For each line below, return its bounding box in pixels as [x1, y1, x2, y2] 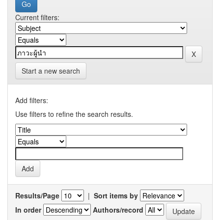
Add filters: [15, 95, 48, 105]
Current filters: [15, 12, 59, 22]
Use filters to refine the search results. [15, 109, 133, 119]
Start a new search [22, 65, 80, 76]
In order [15, 205, 41, 215]
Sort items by [94, 190, 138, 200]
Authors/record [93, 205, 143, 215]
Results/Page [15, 190, 59, 200]
